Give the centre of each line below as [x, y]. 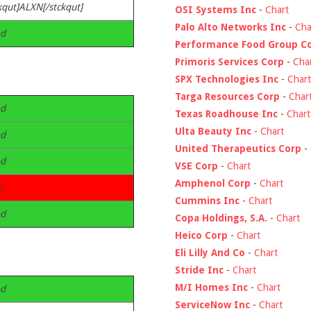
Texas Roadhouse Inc [226, 114]
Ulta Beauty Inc [213, 131]
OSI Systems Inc [216, 9]
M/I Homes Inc [211, 287]
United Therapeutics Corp [238, 148]
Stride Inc [199, 270]
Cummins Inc [207, 200]
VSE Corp [196, 166]
